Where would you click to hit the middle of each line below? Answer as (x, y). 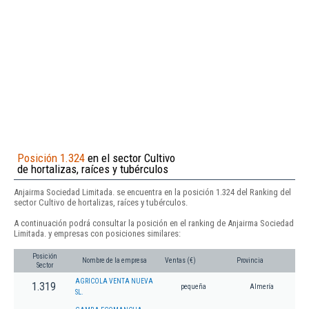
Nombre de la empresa (114, 261)
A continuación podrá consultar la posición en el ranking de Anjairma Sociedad (154, 223)
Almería (262, 287)
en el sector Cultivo (130, 158)
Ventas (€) (180, 261)
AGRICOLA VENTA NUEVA (114, 281)
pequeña (193, 287)
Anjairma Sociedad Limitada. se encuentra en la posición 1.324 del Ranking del (152, 192)
